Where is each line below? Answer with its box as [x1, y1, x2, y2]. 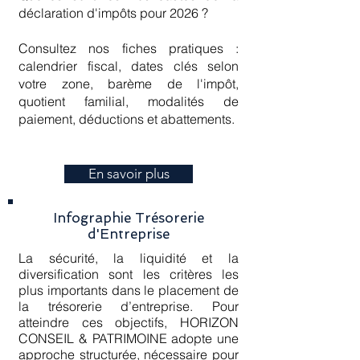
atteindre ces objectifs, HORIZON [18, 314, 239, 330]
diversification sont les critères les [18, 266, 239, 282]
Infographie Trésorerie [53, 210, 204, 226]
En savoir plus [88, 166, 170, 182]
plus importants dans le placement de [18, 282, 239, 298]
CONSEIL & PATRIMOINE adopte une [18, 330, 239, 346]
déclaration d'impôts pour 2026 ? [18, 5, 211, 21]
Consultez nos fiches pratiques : [18, 40, 239, 56]
